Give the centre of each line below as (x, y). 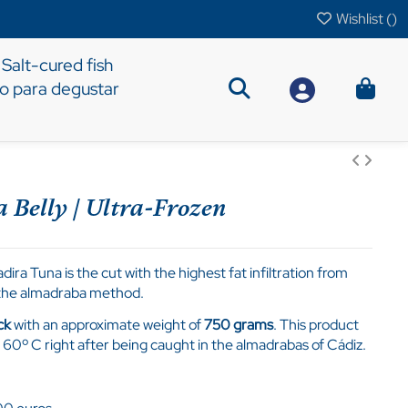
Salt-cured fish (57, 65)
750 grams (237, 325)
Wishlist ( (362, 19)
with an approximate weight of (106, 325)
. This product (316, 325)
